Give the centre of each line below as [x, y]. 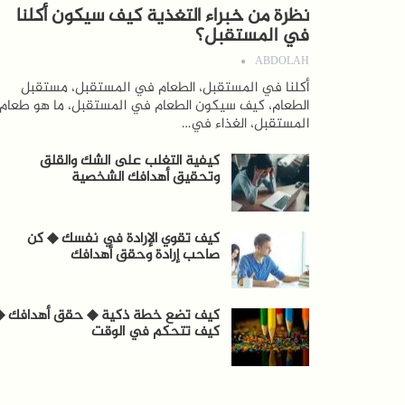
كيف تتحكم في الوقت [155, 333]
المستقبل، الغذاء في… [245, 125]
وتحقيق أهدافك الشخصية [145, 178]
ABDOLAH [282, 62]
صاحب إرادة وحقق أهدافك [145, 255]
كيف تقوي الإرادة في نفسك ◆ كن [123, 239]
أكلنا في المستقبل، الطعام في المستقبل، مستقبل [165, 89]
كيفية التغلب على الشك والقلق [129, 162]
